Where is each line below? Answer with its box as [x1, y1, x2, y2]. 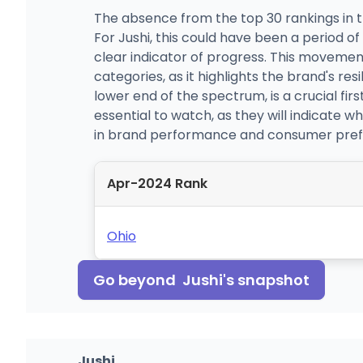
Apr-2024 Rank [107, 173, 207, 193]
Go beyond [93, 269, 182, 290]
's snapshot [223, 269, 310, 290]
